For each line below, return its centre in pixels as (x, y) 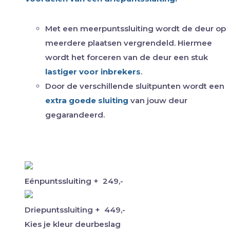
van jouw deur (158, 100)
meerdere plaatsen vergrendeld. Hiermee (129, 43)
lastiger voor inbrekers (93, 71)
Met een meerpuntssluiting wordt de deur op (136, 28)
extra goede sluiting (87, 100)
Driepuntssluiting (60, 209)
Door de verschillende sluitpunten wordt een (135, 86)
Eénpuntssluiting (59, 181)
